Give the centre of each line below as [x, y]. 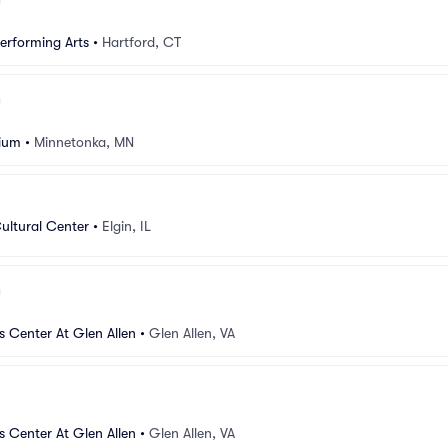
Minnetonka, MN [84, 142]
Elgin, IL [126, 225]
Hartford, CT [141, 42]
